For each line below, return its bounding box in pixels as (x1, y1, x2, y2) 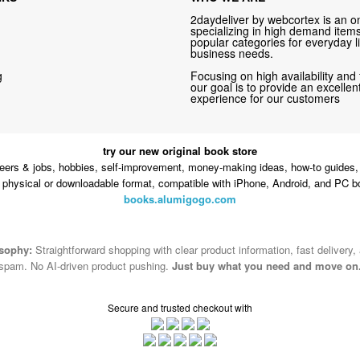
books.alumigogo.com (124, 191, 236, 207)
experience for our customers (190, 89, 341, 106)
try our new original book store (103, 143, 257, 159)
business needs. (190, 44, 274, 61)
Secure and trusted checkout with (108, 300, 252, 314)
